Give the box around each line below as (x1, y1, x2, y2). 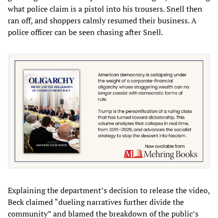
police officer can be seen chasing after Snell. (8, 26, 163, 37)
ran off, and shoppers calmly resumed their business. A (8, 15, 197, 26)
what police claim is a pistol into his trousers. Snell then (8, 3, 202, 14)
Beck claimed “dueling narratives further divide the (8, 197, 184, 208)
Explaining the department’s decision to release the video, (8, 185, 210, 196)
